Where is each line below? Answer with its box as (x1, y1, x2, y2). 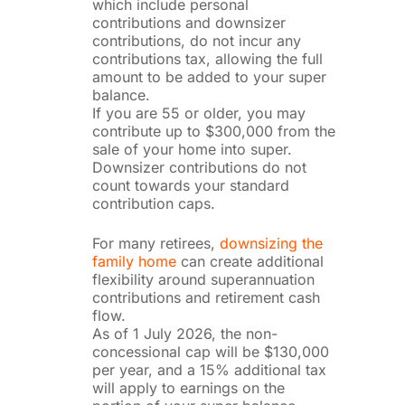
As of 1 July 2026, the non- (91, 324, 278, 343)
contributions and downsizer (91, 13, 286, 32)
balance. (91, 85, 150, 104)
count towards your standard (91, 175, 289, 194)
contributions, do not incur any (91, 31, 301, 50)
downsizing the (219, 233, 323, 252)
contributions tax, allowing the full (91, 49, 323, 68)
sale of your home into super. (91, 139, 292, 158)
